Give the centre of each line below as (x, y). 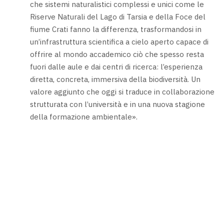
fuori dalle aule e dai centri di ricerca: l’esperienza (116, 66)
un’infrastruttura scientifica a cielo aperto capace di (119, 41)
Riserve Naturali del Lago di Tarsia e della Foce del (117, 16)
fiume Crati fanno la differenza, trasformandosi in (115, 29)
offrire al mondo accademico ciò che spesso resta (117, 54)
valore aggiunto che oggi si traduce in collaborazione (122, 91)
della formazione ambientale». (83, 116)
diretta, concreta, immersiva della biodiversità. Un (115, 79)
